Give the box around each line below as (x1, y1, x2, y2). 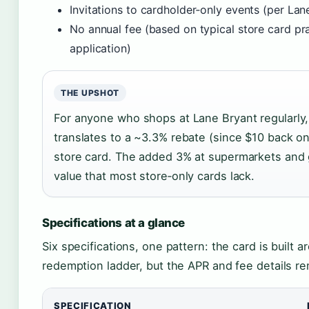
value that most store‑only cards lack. (54, 169, 255, 183)
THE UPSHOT (61, 88, 120, 98)
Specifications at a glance (42, 216, 185, 230)
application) (70, 41, 131, 55)
